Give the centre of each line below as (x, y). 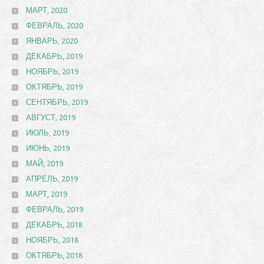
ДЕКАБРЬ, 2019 (54, 56)
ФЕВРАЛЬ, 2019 (55, 209)
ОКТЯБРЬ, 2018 (54, 255)
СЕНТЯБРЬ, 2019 (57, 102)
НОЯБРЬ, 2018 (52, 240)
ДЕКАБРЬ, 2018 (54, 225)
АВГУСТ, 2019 (51, 118)
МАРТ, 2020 (47, 10)
